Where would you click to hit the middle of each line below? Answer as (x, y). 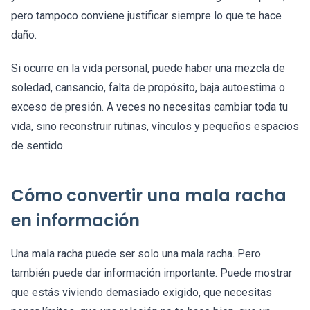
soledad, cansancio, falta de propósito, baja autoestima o (148, 88)
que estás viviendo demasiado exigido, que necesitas (142, 293)
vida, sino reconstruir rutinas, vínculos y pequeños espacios (155, 127)
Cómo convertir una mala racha (149, 196)
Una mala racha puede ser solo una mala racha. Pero (136, 254)
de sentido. (38, 146)
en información (75, 221)
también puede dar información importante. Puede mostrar (152, 273)
